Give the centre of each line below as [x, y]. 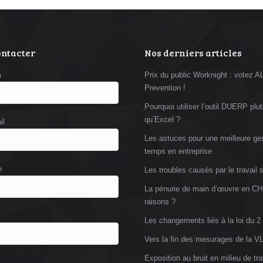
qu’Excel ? [162, 120]
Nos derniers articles [193, 53]
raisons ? [160, 202]
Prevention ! [165, 88]
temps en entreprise [178, 151]
